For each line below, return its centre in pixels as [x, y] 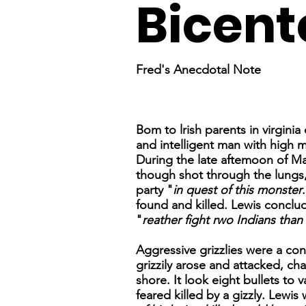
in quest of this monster [237, 190]
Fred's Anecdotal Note [198, 70]
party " [154, 190]
